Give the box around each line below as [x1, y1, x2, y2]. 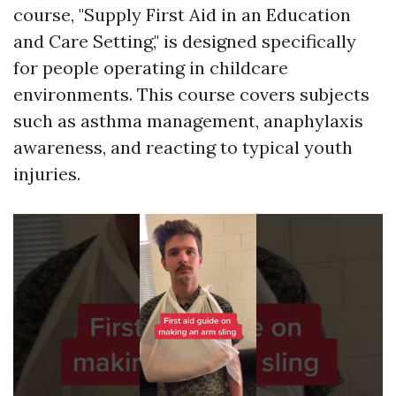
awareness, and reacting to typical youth [13, 136, 353, 159]
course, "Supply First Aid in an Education [13, 4, 351, 27]
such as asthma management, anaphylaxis [13, 110, 363, 133]
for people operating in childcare [13, 57, 288, 80]
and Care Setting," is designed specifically [13, 30, 356, 53]
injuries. [13, 163, 80, 186]
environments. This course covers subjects [13, 83, 369, 106]
